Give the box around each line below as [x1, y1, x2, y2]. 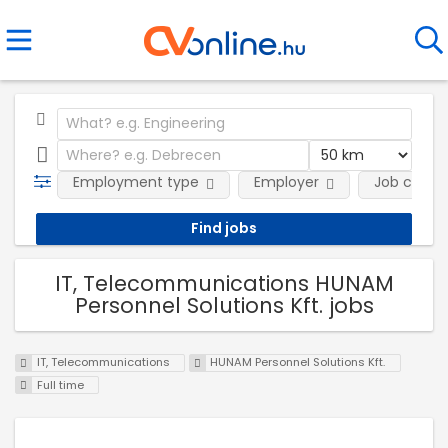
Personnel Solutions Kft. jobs [74, 290, 374, 320]
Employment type [72, 172, 199, 192]
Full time [36, 377, 84, 394]
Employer [253, 172, 319, 192]
